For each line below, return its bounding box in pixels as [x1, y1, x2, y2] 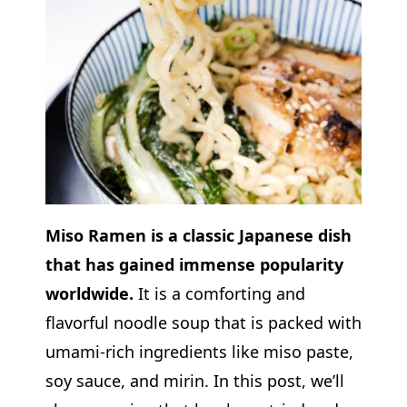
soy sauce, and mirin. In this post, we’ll [45, 369, 344, 392]
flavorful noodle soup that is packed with [45, 311, 362, 333]
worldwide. [45, 282, 134, 304]
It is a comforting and [133, 282, 305, 304]
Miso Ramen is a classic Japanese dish [45, 223, 352, 246]
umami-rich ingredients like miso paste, [45, 340, 353, 362]
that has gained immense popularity [45, 253, 343, 275]
